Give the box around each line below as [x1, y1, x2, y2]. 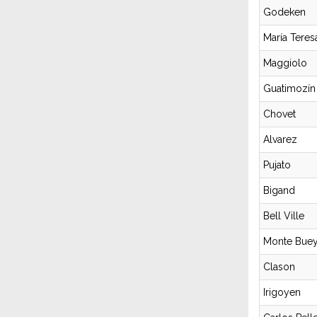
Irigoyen [263, 287, 301, 298]
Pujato [263, 159, 291, 171]
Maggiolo [263, 57, 307, 69]
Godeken [263, 6, 306, 18]
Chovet [263, 108, 296, 120]
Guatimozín [263, 83, 316, 94]
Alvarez [263, 134, 297, 145]
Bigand [263, 185, 295, 196]
